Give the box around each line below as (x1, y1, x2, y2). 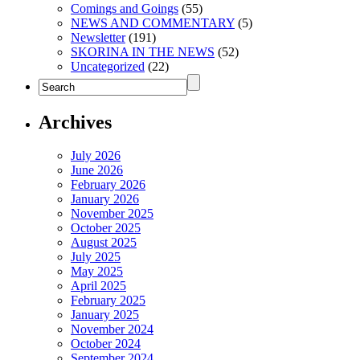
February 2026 (71, 178, 145, 192)
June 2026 (71, 163, 123, 178)
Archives (39, 111, 112, 133)
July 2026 (71, 149, 121, 163)
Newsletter (71, 30, 125, 44)
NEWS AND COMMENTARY (71, 15, 235, 30)
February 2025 (71, 293, 145, 308)
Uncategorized (71, 59, 145, 73)
